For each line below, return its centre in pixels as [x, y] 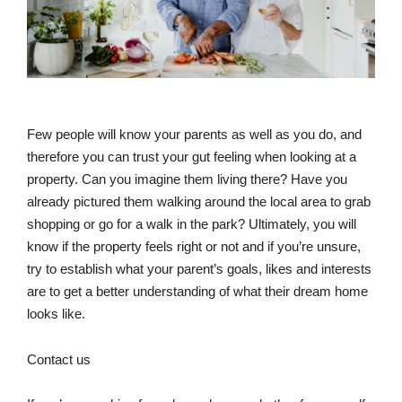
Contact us [59, 359]
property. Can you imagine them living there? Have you [187, 179]
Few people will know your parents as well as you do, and [194, 135]
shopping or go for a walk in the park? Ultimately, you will [192, 224]
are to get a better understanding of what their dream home [197, 292]
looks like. [58, 314]
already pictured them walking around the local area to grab [199, 202]
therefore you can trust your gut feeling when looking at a [192, 157]
